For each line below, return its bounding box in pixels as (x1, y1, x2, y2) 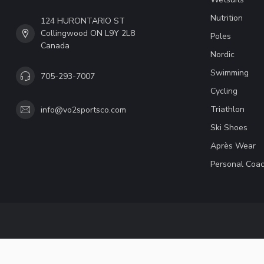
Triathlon (210, 104, 245, 115)
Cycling (210, 85, 237, 97)
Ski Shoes (210, 122, 247, 134)
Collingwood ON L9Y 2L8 (41, 28, 135, 39)
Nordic (210, 49, 235, 61)
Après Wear (210, 140, 256, 152)
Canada (41, 40, 70, 52)
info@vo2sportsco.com (41, 104, 126, 115)
